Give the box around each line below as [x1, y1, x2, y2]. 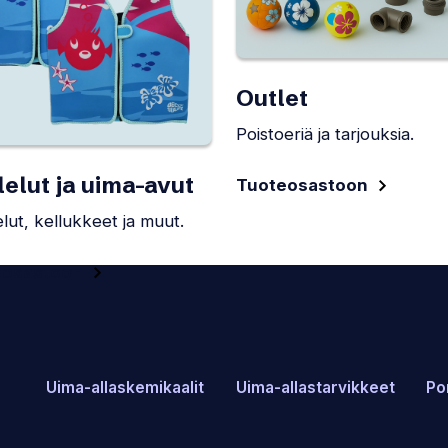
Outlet [236, 84, 308, 113]
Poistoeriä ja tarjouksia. [236, 124, 414, 145]
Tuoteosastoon [236, 174, 368, 195]
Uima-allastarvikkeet [236, 377, 395, 397]
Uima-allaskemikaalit [46, 377, 204, 397]
